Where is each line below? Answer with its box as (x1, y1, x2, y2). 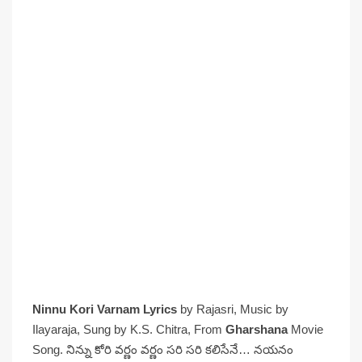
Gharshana (225, 322, 288, 336)
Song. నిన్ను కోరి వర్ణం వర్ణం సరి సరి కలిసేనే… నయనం (32, 343, 293, 356)
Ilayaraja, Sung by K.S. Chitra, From (32, 322, 225, 336)
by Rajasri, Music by (177, 302, 288, 316)
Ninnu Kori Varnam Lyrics (32, 302, 177, 316)
